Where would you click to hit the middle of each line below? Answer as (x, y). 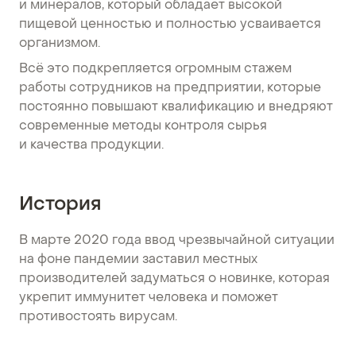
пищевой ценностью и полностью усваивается (170, 24)
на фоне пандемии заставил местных (138, 260)
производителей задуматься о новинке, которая (174, 279)
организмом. (60, 43)
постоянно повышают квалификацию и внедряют (176, 107)
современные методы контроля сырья (143, 126)
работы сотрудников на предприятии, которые (170, 88)
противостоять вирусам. (98, 317)
